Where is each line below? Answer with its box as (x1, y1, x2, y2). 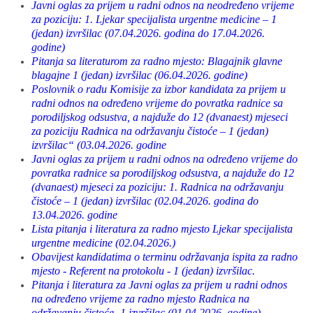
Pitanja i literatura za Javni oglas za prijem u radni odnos (31, 279, 287, 291)
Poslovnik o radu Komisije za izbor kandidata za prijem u (31, 83, 286, 95)
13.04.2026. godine (31, 209, 117, 221)
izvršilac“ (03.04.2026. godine (31, 139, 166, 151)
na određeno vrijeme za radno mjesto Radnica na (31, 293, 249, 305)
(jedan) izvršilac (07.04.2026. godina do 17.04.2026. (31, 27, 265, 39)
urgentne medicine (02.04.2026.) (31, 237, 175, 249)
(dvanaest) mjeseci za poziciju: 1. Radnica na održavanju (31, 181, 284, 193)
